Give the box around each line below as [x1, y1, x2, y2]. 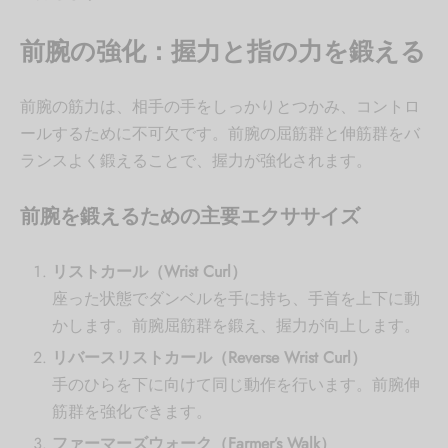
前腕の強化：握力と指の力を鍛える [20, 32, 426, 69]
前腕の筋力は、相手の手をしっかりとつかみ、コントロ [20, 94, 420, 118]
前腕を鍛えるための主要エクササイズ [20, 201, 360, 231]
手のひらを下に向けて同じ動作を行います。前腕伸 [51, 373, 420, 397]
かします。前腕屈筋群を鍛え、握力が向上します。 [51, 314, 420, 338]
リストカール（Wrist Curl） [51, 260, 247, 284]
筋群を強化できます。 [51, 400, 212, 424]
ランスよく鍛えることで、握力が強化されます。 [20, 148, 372, 172]
